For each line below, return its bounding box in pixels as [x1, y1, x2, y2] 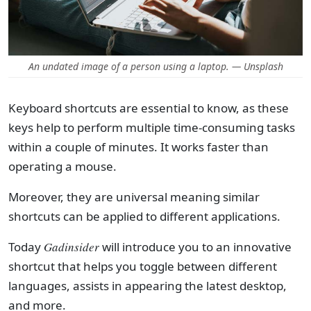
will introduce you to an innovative [102, 239, 292, 255]
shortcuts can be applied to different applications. [8, 208, 283, 224]
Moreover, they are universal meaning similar [8, 189, 260, 205]
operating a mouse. [8, 158, 119, 174]
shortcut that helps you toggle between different [8, 258, 277, 274]
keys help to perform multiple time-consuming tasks [8, 119, 295, 135]
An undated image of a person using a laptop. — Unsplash [28, 60, 283, 73]
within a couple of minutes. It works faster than [8, 139, 269, 155]
